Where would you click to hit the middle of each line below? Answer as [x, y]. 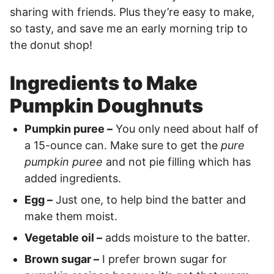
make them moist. [71, 216]
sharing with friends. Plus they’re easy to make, [132, 12]
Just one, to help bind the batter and [149, 200]
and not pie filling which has [177, 162]
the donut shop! [51, 45]
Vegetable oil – [63, 238]
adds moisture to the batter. [176, 238]
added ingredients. [73, 178]
